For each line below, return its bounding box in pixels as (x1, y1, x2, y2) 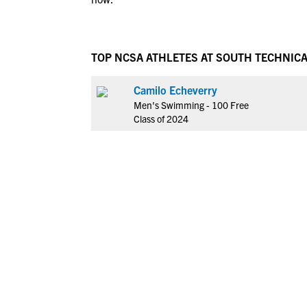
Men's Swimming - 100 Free (134, 99, 249, 111)
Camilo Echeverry (134, 83, 217, 97)
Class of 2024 (134, 112, 188, 125)
